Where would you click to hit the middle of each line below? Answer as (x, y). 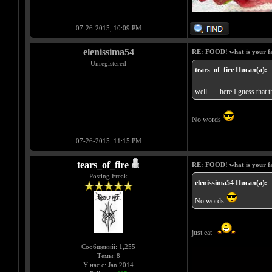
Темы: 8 (108, 256)
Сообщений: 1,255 (109, 247)
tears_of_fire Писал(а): (231, 70)
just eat (203, 233)
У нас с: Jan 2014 (109, 265)
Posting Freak (109, 176)
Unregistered (109, 63)
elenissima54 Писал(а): (231, 183)
